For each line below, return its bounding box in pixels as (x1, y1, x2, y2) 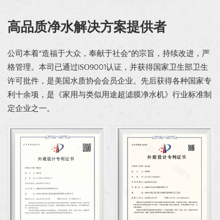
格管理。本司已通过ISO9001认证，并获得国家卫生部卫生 (7, 63, 208, 72)
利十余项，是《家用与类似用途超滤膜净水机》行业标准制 (7, 91, 212, 99)
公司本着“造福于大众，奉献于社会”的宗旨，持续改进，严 (7, 50, 210, 58)
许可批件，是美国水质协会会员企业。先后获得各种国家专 (7, 77, 212, 85)
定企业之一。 (7, 105, 55, 113)
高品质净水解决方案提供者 (7, 21, 166, 34)
